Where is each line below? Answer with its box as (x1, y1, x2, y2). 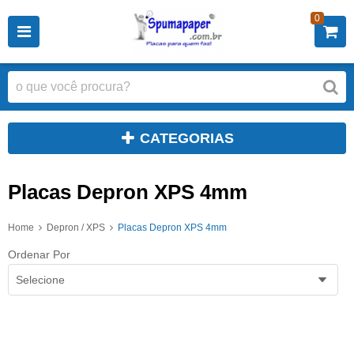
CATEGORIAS (140, 130, 234, 146)
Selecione (16, 273, 65, 286)
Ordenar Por (8, 247, 70, 261)
